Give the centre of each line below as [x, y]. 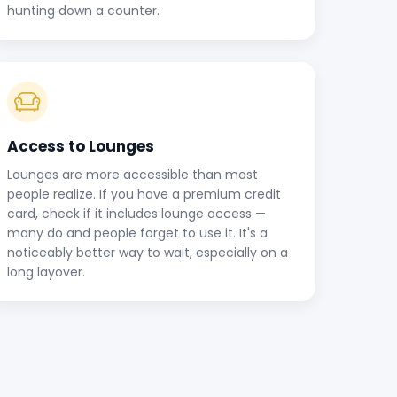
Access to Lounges [81, 146]
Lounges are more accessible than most [132, 175]
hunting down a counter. [83, 11]
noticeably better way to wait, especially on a [148, 253]
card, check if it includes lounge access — [136, 214]
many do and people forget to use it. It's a [137, 233]
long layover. [46, 272]
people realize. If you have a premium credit [144, 194]
